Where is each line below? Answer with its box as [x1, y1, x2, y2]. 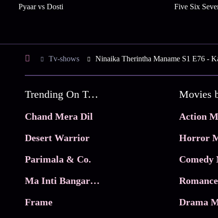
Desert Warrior [25, 132, 90, 144]
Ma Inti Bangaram [90, 175, 100, 186]
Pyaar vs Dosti [18, 2, 63, 11]
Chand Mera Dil [25, 111, 93, 122]
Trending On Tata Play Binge [88, 88, 99, 101]
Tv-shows [49, 54, 80, 63]
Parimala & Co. [25, 154, 91, 165]
